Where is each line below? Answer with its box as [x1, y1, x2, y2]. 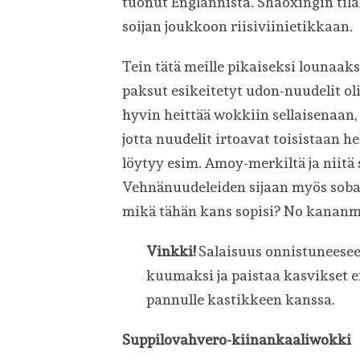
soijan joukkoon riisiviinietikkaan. [122, 18, 353, 35]
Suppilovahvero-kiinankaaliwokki [122, 330, 351, 348]
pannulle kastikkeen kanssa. [146, 290, 335, 308]
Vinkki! [146, 242, 195, 260]
